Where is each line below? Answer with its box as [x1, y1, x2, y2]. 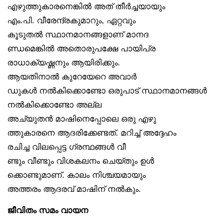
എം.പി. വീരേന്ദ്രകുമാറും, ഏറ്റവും [7, 16, 136, 25]
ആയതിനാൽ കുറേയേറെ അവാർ [7, 72, 137, 81]
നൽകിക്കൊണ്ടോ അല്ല [7, 100, 102, 109]
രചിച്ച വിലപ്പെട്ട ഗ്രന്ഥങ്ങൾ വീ [7, 142, 126, 152]
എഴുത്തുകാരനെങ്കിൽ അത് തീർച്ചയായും [7, 2, 165, 11]
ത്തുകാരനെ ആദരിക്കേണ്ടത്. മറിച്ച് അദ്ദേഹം [7, 128, 176, 138]
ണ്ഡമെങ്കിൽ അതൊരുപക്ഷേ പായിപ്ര [7, 44, 155, 53]
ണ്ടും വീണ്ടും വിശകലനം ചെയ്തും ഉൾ [7, 156, 154, 166]
